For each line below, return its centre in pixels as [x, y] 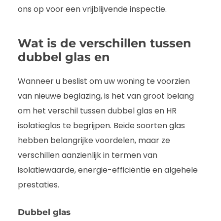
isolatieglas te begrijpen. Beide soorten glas [101, 126]
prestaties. [38, 185]
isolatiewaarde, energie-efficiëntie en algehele [108, 170]
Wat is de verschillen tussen [105, 43]
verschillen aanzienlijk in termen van [88, 155]
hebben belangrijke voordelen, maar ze [94, 141]
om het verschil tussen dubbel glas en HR [97, 111]
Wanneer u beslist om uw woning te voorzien [104, 81]
